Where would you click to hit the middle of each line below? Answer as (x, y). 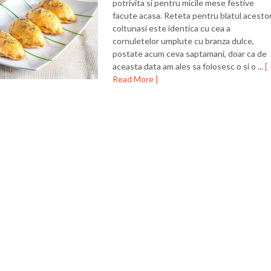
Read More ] (135, 79)
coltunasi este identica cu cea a (171, 28)
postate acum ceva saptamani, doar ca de (190, 54)
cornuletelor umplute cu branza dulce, (183, 41)
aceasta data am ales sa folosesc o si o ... (189, 66)
